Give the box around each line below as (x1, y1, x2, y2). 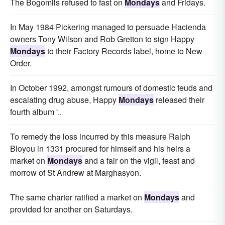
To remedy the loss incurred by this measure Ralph (10, 131, 190, 143)
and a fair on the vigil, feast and (82, 155, 195, 167)
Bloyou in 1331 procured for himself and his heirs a (10, 143, 190, 155)
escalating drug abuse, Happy (10, 94, 119, 106)
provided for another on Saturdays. (10, 203, 133, 215)
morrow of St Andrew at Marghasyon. (10, 167, 141, 179)
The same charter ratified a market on (10, 191, 144, 203)
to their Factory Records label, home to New (45, 45, 202, 57)
